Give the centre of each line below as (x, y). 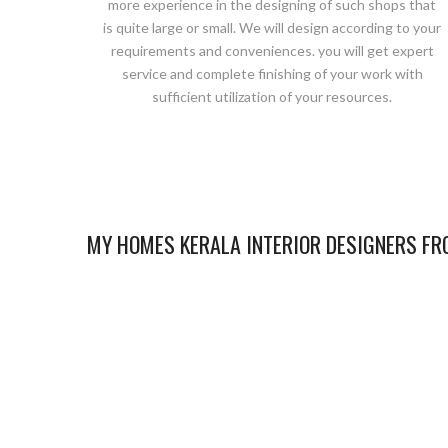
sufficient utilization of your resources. (272, 96)
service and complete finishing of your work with (272, 73)
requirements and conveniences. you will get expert (272, 50)
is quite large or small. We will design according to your (272, 27)
